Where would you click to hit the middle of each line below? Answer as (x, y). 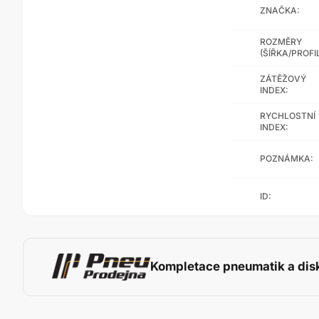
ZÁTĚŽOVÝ (283, 79)
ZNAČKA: (280, 11)
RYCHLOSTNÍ (288, 116)
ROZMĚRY (281, 42)
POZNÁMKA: (287, 159)
